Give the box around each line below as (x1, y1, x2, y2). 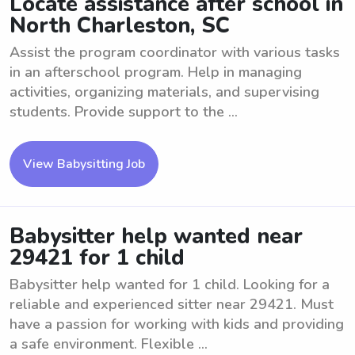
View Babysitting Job (23, 155, 145, 173)
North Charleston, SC (10, 11, 230, 40)
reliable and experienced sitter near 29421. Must (10, 295, 334, 314)
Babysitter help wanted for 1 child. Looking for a (10, 275, 330, 294)
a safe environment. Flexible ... (10, 334, 208, 353)
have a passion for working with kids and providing (10, 315, 344, 334)
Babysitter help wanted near (10, 222, 303, 251)
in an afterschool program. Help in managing (10, 63, 302, 82)
